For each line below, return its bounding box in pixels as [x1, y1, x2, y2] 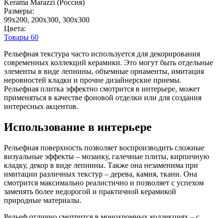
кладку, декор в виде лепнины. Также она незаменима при [4, 161, 198, 169]
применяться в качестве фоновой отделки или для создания [4, 93, 201, 102]
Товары [4, 33, 31, 41]
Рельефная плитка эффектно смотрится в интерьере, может [4, 84, 200, 93]
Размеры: [4, 6, 34, 15]
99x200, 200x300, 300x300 [4, 15, 90, 24]
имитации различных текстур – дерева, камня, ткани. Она [4, 169, 197, 178]
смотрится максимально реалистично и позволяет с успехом [4, 178, 204, 187]
